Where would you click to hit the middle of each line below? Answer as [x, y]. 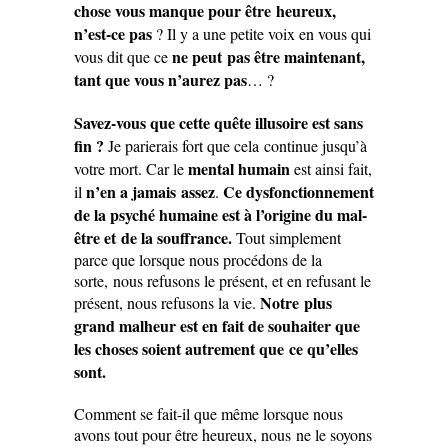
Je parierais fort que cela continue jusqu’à [235, 146]
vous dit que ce [123, 57]
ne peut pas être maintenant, [268, 57]
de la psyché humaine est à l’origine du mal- [220, 215]
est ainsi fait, [331, 169]
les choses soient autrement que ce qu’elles [216, 349]
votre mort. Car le [131, 169]
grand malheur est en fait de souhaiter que [217, 326]
